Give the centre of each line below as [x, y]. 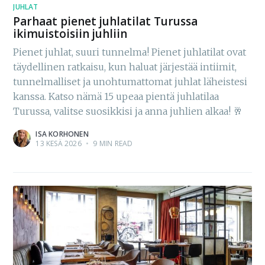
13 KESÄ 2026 [59, 143]
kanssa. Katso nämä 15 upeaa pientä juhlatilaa [116, 96]
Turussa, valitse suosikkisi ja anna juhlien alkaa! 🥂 [128, 111]
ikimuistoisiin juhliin [70, 34]
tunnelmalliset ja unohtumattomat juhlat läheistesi [130, 81]
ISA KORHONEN [62, 134]
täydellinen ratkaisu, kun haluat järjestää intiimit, [125, 67]
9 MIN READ [112, 143]
